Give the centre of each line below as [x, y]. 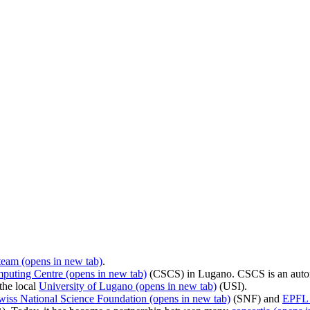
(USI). [232, 286]
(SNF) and [256, 299]
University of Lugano [86, 286]
